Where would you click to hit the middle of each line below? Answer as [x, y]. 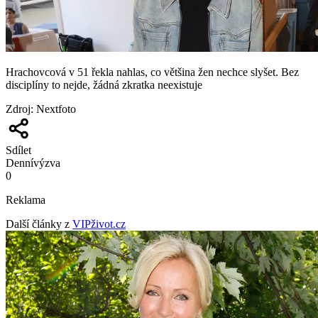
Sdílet [18, 150]
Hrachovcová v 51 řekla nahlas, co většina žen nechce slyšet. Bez [152, 72]
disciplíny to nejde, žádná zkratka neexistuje [104, 85]
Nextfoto [56, 109]
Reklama [26, 200]
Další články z [38, 224]
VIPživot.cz [99, 224]
